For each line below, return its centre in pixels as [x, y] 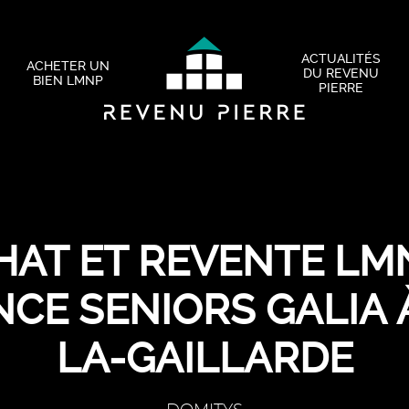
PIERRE [341, 88]
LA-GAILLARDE [204, 358]
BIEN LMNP [68, 80]
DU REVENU [341, 73]
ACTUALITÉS [341, 58]
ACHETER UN [68, 66]
